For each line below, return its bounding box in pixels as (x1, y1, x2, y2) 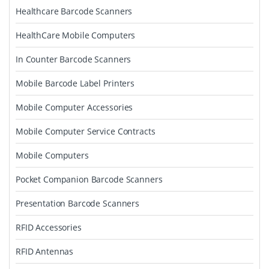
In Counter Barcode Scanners (16, 53, 131, 65)
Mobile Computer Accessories (16, 101, 133, 113)
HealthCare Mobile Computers (16, 29, 136, 41)
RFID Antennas (16, 246, 74, 257)
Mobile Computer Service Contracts (16, 125, 156, 137)
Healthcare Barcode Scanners (16, 5, 133, 17)
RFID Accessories (16, 222, 82, 233)
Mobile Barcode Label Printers (16, 77, 134, 89)
